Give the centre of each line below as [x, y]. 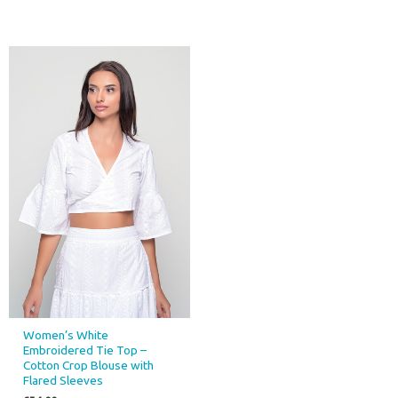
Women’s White [66, 334]
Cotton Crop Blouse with [89, 365]
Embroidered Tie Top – [85, 350]
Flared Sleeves [64, 380]
